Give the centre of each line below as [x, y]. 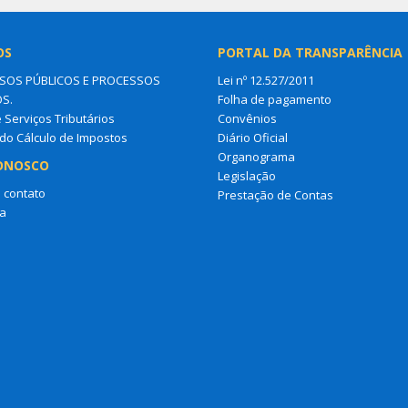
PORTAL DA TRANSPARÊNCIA [310, 52]
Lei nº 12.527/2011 [266, 80]
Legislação [247, 176]
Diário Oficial [253, 138]
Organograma [256, 157]
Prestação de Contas [275, 195]
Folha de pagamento [275, 99]
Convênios [247, 118]
